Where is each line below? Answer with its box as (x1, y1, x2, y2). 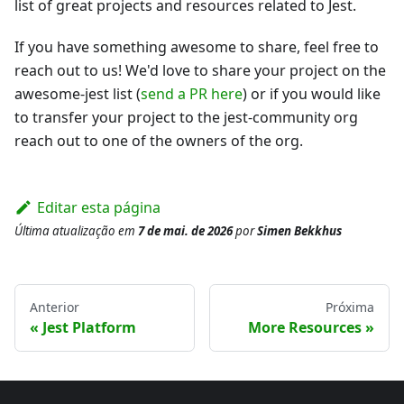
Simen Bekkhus (257, 222, 342, 239)
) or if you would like (243, 83, 381, 104)
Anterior (30, 298, 79, 316)
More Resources (248, 317, 362, 337)
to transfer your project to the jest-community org (14, 106, 358, 127)
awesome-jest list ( (14, 83, 141, 104)
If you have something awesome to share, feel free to (14, 36, 379, 57)
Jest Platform (42, 317, 136, 337)
